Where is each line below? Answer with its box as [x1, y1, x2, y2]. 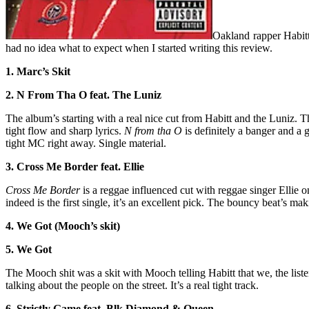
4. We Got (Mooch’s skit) [6, 219, 123, 232]
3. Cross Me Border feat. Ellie [6, 160, 147, 172]
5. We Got [6, 243, 54, 255]
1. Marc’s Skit [6, 65, 73, 77]
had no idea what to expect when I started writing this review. [6, 41, 272, 54]
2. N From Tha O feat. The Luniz [6, 88, 164, 101]
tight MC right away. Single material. [6, 137, 166, 149]
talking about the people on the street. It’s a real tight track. [6, 279, 259, 291]
